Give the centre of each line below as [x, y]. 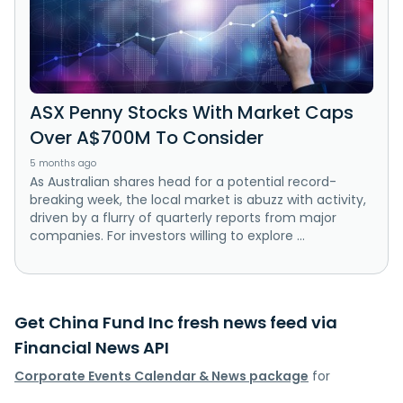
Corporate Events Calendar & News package [161, 376]
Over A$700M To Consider [147, 137]
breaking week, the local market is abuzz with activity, [198, 199]
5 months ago [63, 163]
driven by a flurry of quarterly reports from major [183, 217]
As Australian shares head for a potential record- [183, 181]
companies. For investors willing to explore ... [167, 235]
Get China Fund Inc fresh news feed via [176, 322]
